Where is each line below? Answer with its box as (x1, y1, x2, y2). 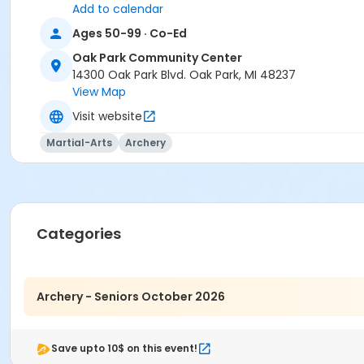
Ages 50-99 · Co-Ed (72, 24, 187, 41)
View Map (72, 84, 126, 101)
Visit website (72, 107, 142, 124)
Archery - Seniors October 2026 (37, 288, 225, 305)
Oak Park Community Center (72, 50, 242, 67)
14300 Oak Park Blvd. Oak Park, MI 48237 (72, 67, 296, 84)
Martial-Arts (46, 136, 112, 150)
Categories (37, 223, 121, 245)
